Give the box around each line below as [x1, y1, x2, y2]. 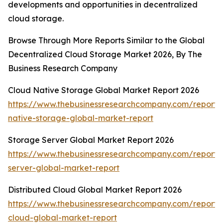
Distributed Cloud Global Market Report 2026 [8, 185, 182, 195]
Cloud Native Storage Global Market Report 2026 [8, 85, 199, 96]
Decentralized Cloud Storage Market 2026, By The [8, 49, 202, 60]
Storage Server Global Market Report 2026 [8, 135, 174, 145]
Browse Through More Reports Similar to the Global [8, 35, 205, 46]
